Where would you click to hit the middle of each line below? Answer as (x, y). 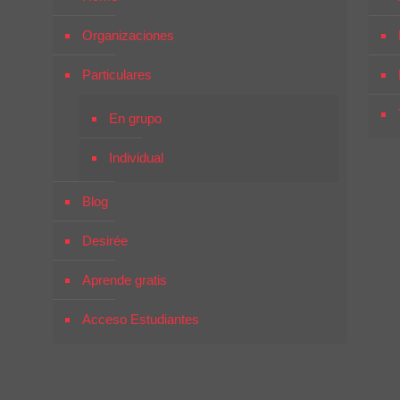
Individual (137, 158)
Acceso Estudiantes (141, 319)
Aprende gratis (125, 280)
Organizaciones (129, 35)
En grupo (136, 118)
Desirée (105, 241)
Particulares (117, 75)
